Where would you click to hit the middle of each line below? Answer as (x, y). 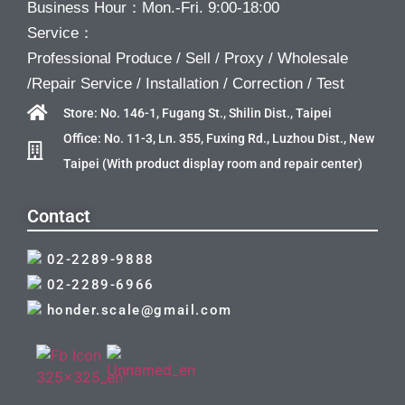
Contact (59, 217)
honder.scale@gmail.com (137, 311)
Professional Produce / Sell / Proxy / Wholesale (188, 58)
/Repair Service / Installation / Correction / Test (186, 83)
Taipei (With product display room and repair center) (213, 164)
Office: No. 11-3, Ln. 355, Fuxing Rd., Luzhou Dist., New (219, 139)
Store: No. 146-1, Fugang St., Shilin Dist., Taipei (198, 113)
